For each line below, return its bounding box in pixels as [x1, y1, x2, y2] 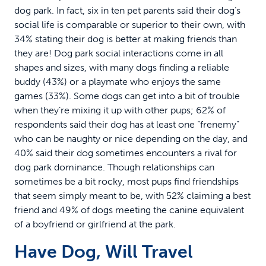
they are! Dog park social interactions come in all [14, 47, 223, 59]
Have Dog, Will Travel [14, 240, 193, 262]
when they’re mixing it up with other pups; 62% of [14, 104, 226, 116]
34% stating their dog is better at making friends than [14, 33, 237, 45]
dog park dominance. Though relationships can [14, 161, 214, 173]
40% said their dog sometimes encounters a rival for [14, 147, 237, 159]
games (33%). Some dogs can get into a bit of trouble [14, 90, 240, 102]
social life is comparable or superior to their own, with [14, 18, 245, 30]
